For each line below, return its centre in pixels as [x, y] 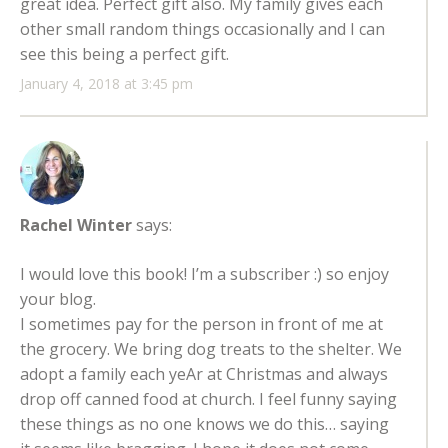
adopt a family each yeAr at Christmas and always [204, 374]
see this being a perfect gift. [124, 54]
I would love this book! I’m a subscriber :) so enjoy [204, 274]
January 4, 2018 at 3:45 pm [106, 84]
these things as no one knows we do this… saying [204, 424]
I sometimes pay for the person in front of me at [201, 324]
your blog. [58, 299]
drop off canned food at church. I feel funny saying [208, 399]
